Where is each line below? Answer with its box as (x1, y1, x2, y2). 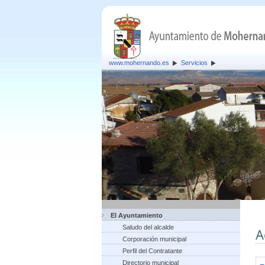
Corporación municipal (122, 235, 186, 243)
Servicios (181, 59, 208, 66)
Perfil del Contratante (122, 247, 182, 254)
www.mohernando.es (109, 59, 169, 66)
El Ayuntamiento (111, 212, 163, 219)
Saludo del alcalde (122, 224, 174, 231)
